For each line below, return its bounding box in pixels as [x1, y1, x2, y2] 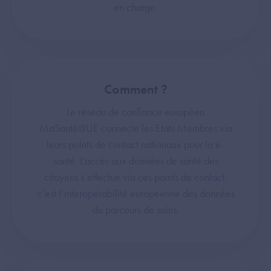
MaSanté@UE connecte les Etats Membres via [39, 121, 232, 135]
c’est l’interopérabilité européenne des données [36, 186, 235, 200]
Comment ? [103, 80, 168, 98]
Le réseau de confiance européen [67, 105, 204, 119]
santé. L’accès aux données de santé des [53, 154, 218, 168]
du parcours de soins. [92, 203, 179, 217]
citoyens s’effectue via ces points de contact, [44, 170, 227, 184]
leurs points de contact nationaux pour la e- [46, 137, 225, 151]
